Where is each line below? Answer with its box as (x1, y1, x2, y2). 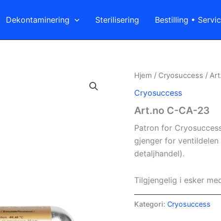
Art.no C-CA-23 (134, 104, 210, 116)
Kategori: (134, 199, 167, 208)
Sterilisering (95, 15, 139, 25)
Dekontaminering (6, 15, 70, 25)
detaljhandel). (134, 148, 184, 158)
